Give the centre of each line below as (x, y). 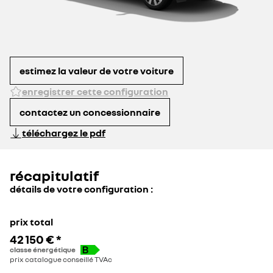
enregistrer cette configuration (95, 92)
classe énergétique (43, 250)
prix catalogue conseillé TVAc (61, 260)
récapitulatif (54, 175)
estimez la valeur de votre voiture (97, 70)
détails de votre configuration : (81, 189)
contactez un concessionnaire (90, 112)
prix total (31, 222)
